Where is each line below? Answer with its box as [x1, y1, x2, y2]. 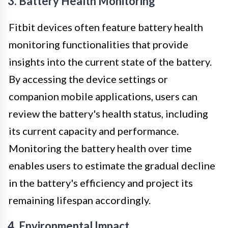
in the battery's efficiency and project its [9, 176, 193, 189]
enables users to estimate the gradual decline [9, 159, 215, 172]
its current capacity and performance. [9, 124, 179, 137]
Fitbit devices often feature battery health [9, 20, 203, 33]
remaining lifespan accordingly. [9, 193, 151, 206]
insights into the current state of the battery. [9, 55, 212, 68]
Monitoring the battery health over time [9, 141, 192, 154]
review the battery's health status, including [9, 107, 208, 120]
